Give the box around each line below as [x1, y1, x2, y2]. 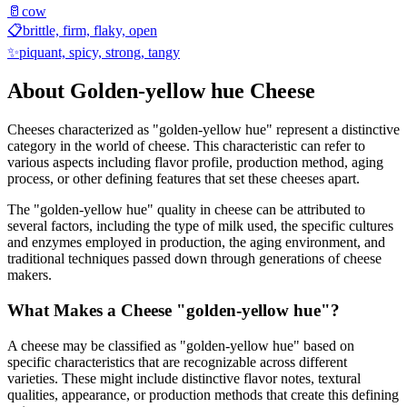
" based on [293, 337, 354, 353]
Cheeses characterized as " [7, 122, 159, 138]
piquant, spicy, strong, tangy [19, 45, 180, 61]
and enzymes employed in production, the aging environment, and [7, 234, 385, 251]
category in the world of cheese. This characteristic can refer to [7, 138, 365, 154]
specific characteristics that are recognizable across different [7, 353, 347, 370]
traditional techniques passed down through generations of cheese [7, 251, 382, 267]
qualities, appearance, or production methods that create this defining [7, 386, 399, 402]
